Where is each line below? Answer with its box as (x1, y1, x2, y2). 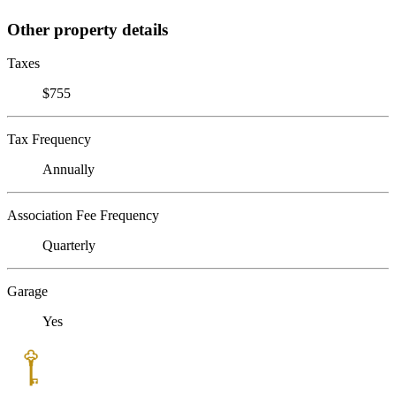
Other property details (7, 19, 168, 39)
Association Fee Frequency (7, 208, 159, 224)
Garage (7, 284, 48, 300)
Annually (42, 162, 95, 178)
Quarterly (42, 238, 95, 254)
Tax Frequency (7, 132, 91, 148)
